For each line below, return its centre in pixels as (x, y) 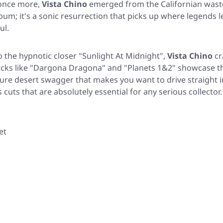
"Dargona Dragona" (68, 68)
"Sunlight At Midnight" (121, 56)
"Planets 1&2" (150, 68)
